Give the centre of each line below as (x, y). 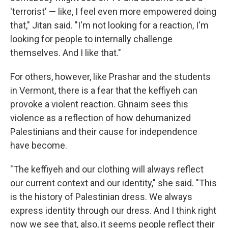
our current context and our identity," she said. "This (113, 183)
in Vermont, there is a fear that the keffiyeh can (104, 91)
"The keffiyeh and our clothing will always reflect (107, 169)
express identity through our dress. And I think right (113, 211)
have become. (39, 146)
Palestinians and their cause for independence (104, 132)
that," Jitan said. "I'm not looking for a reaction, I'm (109, 25)
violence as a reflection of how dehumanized (101, 118)
